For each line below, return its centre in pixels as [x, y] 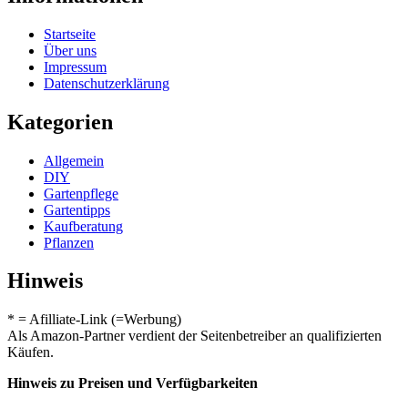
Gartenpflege [81, 193]
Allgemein [74, 160]
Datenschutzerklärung [107, 83]
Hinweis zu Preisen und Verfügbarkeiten [133, 383]
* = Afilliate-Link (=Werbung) [94, 320]
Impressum [75, 66]
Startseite [70, 34]
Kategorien [60, 122]
